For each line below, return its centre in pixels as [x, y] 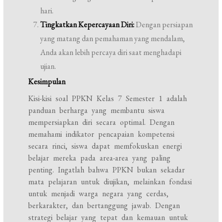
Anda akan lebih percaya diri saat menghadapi [111, 52]
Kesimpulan [47, 82]
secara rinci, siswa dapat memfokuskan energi [105, 146]
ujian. [48, 66]
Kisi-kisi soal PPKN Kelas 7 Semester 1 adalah [108, 98]
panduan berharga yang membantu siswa [97, 110]
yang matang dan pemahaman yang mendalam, [113, 38]
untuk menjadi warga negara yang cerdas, [99, 194]
